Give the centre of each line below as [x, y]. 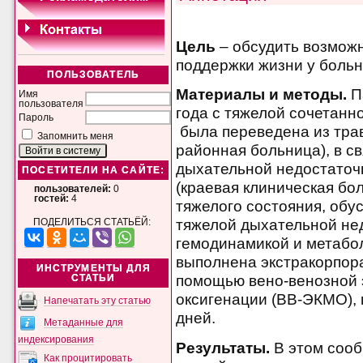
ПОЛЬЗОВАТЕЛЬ [94, 75]
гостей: [52, 198]
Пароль [36, 118]
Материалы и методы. [264, 95]
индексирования [56, 339]
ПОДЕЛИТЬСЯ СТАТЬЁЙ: [92, 222]
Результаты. [225, 348]
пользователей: [73, 188]
